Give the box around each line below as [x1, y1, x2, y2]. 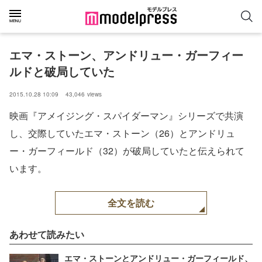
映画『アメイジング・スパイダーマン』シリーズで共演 [9, 109, 243, 122]
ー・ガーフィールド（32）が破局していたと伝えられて [9, 144, 244, 157]
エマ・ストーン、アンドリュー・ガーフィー [9, 46, 243, 63]
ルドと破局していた [9, 63, 115, 80]
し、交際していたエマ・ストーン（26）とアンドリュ [9, 126, 235, 140]
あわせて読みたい [9, 227, 84, 241]
